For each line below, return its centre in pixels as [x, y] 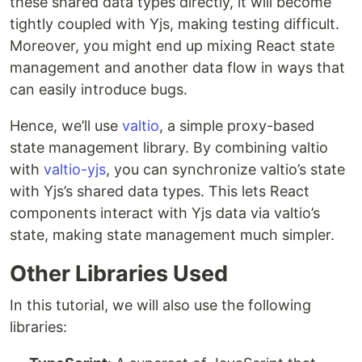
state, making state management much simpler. [172, 235]
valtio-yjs [75, 170]
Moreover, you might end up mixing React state [172, 46]
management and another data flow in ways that [177, 68]
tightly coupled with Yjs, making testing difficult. [175, 24]
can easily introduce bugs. [99, 90]
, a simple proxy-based [237, 126]
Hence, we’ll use [66, 126]
